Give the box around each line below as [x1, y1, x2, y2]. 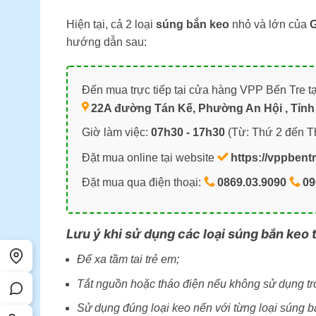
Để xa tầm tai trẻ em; [76, 253, 179, 265]
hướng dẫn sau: [66, 35, 147, 48]
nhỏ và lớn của [229, 18, 310, 30]
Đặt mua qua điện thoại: [81, 176, 204, 189]
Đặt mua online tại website [81, 151, 217, 164]
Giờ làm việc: [81, 126, 151, 139]
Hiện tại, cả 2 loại [66, 18, 156, 30]
